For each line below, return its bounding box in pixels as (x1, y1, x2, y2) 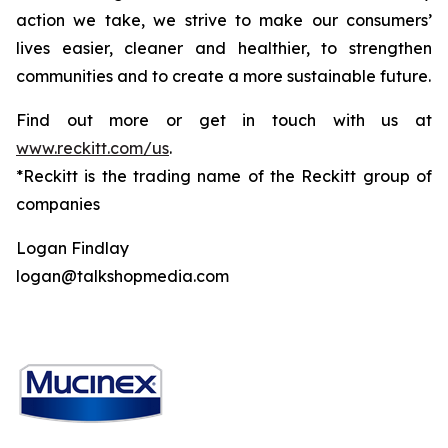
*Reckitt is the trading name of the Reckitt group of (16, 166, 432, 187)
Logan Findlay (16, 238, 129, 259)
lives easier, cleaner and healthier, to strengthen (16, 38, 432, 59)
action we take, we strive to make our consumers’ (16, 10, 432, 31)
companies (16, 194, 100, 215)
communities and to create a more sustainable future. (16, 66, 431, 87)
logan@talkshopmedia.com (16, 266, 229, 287)
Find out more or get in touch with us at (16, 110, 432, 131)
